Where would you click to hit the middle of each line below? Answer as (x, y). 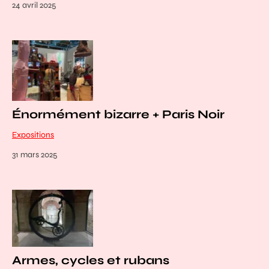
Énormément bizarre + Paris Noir (118, 115)
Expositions (33, 135)
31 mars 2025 (35, 155)
